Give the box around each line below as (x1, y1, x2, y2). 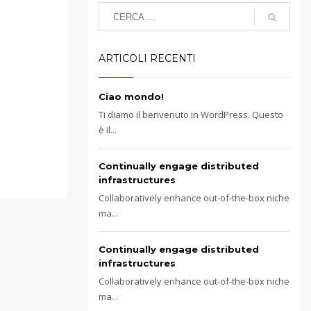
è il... (99, 124, 117, 136)
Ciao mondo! (99, 91, 164, 102)
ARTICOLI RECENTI (99, 52, 196, 65)
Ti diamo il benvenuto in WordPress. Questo (99, 108, 283, 121)
